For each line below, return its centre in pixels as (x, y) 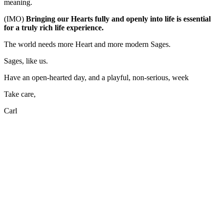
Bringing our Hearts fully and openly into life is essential (118, 19)
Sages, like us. (26, 61)
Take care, (20, 94)
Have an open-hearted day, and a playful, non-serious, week (96, 77)
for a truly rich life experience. (54, 27)
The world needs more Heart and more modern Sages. (87, 44)
